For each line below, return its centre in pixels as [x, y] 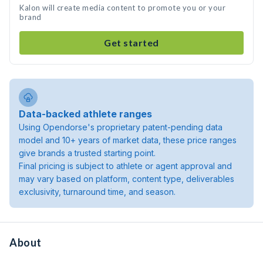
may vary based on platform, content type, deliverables [127, 179]
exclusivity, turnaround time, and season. [97, 192]
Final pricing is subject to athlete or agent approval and [125, 166]
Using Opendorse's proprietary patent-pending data [121, 127]
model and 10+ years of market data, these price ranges [128, 140]
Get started [131, 43]
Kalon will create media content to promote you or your [122, 8]
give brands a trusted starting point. [87, 153]
